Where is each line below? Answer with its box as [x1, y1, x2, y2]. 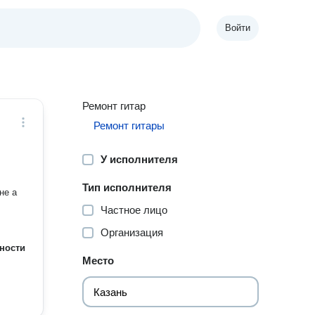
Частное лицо [101, 204, 168, 216]
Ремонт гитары [94, 120, 165, 131]
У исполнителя [101, 153, 179, 165]
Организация [101, 226, 164, 238]
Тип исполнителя [82, 181, 172, 193]
